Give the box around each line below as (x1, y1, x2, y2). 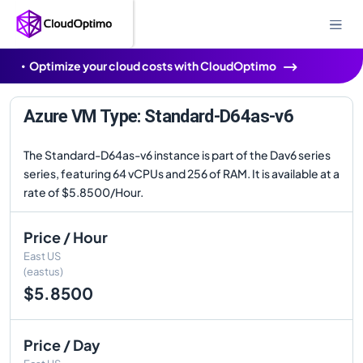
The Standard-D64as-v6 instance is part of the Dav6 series (23, 147, 331, 162)
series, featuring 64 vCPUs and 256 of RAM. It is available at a (23, 166, 340, 181)
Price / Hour (23, 228, 108, 246)
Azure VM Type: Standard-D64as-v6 (23, 106, 293, 126)
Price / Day (23, 335, 100, 354)
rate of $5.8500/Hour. (23, 185, 143, 199)
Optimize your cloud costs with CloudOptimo (29, 58, 276, 73)
